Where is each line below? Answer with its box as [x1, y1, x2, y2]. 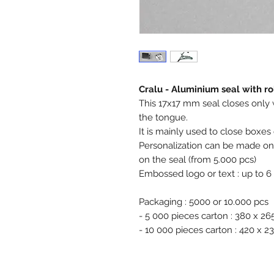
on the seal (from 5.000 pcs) [139, 154, 259, 166]
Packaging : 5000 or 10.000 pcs [139, 196, 268, 208]
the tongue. [139, 112, 188, 124]
